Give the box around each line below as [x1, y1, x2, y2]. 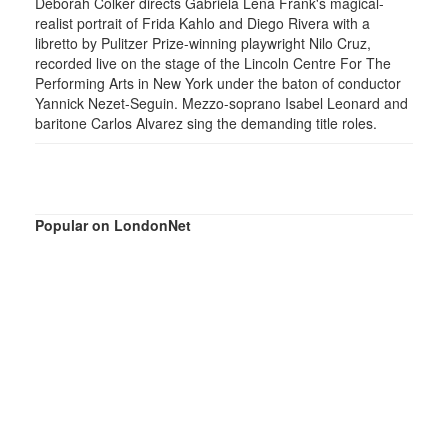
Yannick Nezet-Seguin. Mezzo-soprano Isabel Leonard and [35, 92, 408, 113]
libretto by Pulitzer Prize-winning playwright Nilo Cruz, [35, 32, 371, 53]
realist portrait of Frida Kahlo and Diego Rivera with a [35, 12, 370, 33]
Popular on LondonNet [35, 214, 191, 235]
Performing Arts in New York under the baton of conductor [35, 72, 401, 93]
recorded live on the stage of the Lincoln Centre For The [35, 52, 391, 73]
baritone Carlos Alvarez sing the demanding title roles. [35, 112, 377, 133]
